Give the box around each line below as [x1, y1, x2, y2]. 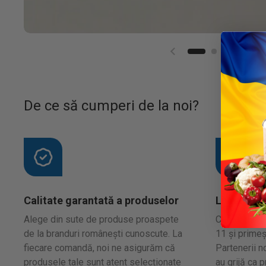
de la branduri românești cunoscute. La [24, 228, 182, 239]
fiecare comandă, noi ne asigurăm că [24, 242, 175, 254]
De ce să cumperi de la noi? [24, 97, 199, 114]
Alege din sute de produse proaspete [24, 214, 179, 225]
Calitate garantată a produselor [24, 194, 179, 207]
